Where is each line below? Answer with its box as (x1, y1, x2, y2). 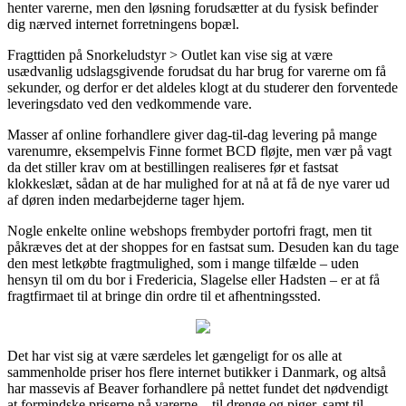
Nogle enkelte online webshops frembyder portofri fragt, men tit (7, 222, 372, 238)
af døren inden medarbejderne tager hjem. (7, 191, 245, 208)
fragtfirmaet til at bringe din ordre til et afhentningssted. (7, 287, 321, 304)
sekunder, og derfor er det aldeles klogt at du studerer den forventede (7, 79, 398, 95)
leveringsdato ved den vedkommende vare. (7, 95, 252, 111)
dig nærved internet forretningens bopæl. (7, 15, 239, 32)
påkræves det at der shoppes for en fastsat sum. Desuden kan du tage (7, 238, 399, 255)
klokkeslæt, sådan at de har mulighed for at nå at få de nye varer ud (7, 175, 390, 191)
